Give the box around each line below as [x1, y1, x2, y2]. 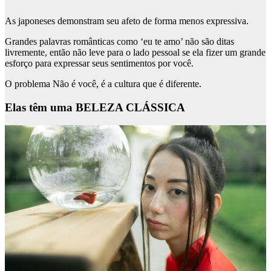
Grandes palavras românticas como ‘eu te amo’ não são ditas [5, 36, 234, 47]
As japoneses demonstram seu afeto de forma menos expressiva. [5, 15, 249, 26]
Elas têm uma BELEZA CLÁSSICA [5, 100, 185, 114]
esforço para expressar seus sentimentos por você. [5, 57, 194, 68]
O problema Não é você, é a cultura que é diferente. [5, 78, 201, 89]
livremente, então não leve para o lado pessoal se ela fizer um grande [5, 47, 266, 57]
